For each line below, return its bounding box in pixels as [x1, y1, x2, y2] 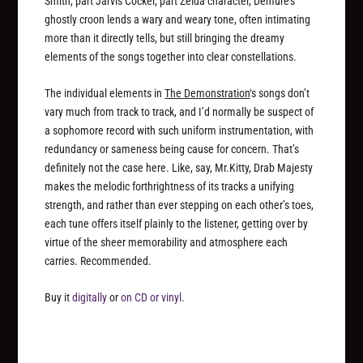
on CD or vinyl [121, 291, 182, 305]
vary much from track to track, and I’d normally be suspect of [45, 105, 314, 119]
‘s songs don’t [250, 87, 310, 100]
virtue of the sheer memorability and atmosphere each [45, 236, 288, 250]
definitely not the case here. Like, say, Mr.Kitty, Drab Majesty [45, 161, 314, 175]
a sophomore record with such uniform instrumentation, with [45, 124, 314, 138]
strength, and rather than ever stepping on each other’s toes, [45, 199, 314, 212]
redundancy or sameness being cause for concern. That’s [45, 143, 300, 156]
